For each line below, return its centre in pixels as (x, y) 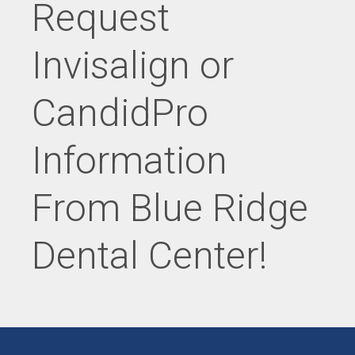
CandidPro (120, 113)
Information (130, 160)
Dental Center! (149, 255)
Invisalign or (133, 65)
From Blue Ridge (170, 208)
